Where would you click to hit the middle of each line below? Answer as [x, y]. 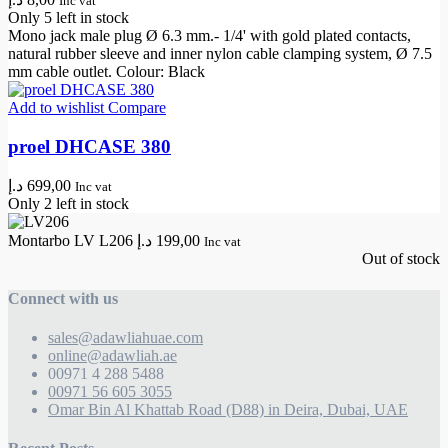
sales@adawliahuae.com [125, 337]
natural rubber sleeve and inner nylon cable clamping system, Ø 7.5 [220, 53]
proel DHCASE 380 [89, 146]
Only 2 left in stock [68, 204]
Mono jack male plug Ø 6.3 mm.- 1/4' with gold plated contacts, [209, 35]
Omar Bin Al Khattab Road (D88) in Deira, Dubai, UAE [228, 409]
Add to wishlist [56, 107]
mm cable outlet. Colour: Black [106, 71]
